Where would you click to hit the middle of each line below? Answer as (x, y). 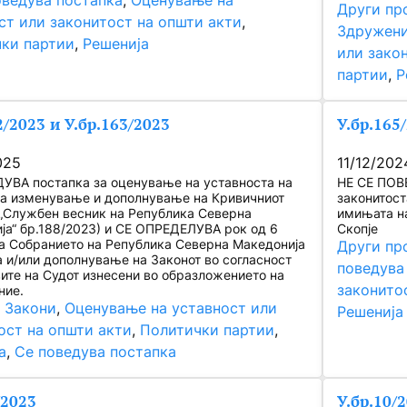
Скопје (358, 228)
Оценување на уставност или (171, 308)
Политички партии (208, 330)
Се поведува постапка (96, 352)
